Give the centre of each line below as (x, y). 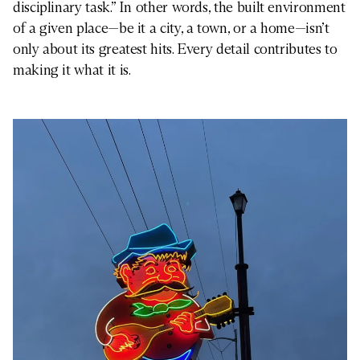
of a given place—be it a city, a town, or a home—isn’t (171, 29)
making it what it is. (72, 70)
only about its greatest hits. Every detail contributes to (175, 49)
